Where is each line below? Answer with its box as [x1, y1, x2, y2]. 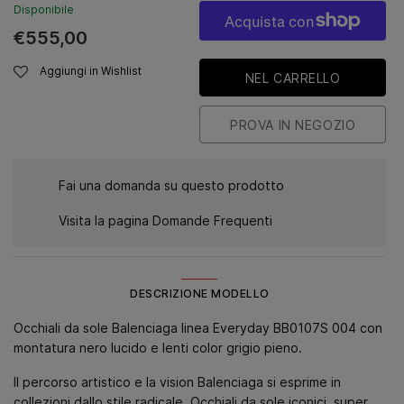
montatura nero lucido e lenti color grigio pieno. [14, 340, 302, 355]
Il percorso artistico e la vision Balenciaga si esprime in [14, 374, 341, 390]
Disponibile [14, 3, 74, 16]
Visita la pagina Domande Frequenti [59, 213, 272, 228]
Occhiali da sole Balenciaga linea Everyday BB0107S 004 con [14, 320, 382, 335]
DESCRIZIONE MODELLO [130, 287, 270, 300]
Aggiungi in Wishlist [40, 64, 142, 78]
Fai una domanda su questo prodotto [59, 178, 284, 193]
